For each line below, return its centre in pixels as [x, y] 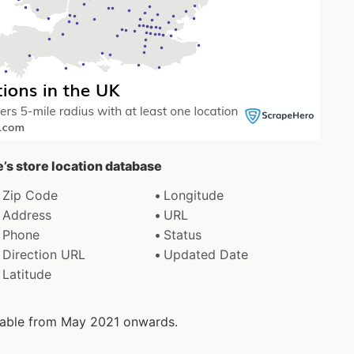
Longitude [194, 195]
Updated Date [206, 254]
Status [183, 234]
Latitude [26, 274]
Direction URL [43, 254]
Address [26, 215]
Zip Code [30, 195]
